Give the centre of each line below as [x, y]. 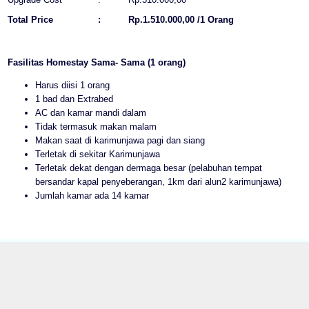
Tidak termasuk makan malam [96, 126]
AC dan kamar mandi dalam [91, 112]
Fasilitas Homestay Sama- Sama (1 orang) [97, 62]
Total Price [30, 19]
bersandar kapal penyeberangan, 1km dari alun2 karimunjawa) [158, 181]
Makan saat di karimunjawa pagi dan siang [120, 140]
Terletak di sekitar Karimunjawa [98, 154]
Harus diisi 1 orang [72, 85]
